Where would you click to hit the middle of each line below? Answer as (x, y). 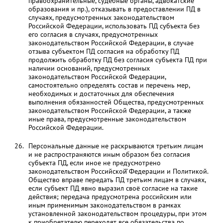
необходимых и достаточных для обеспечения (101, 94)
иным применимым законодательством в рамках (104, 205)
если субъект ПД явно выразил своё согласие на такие (113, 188)
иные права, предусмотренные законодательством (107, 119)
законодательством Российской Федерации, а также (110, 111)
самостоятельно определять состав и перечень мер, (109, 85)
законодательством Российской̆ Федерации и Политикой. (118, 171)
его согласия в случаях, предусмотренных (93, 34)
